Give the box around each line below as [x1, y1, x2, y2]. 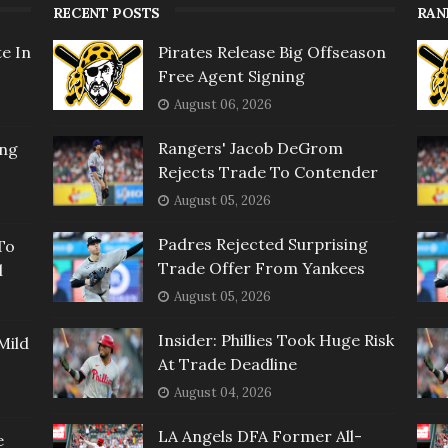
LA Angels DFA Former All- [157, 425, 362, 446]
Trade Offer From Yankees [157, 257, 365, 278]
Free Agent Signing [157, 65, 305, 86]
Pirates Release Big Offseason [157, 41, 386, 62]
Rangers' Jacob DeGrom [157, 137, 343, 158]
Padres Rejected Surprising [157, 233, 368, 254]
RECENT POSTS [52, 3, 160, 22]
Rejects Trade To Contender [157, 161, 378, 182]
